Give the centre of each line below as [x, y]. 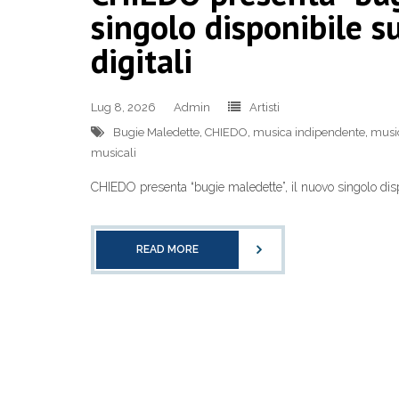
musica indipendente [309, 133]
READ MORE [167, 250]
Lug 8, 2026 [123, 108]
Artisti [265, 108]
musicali [114, 153]
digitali [142, 61]
